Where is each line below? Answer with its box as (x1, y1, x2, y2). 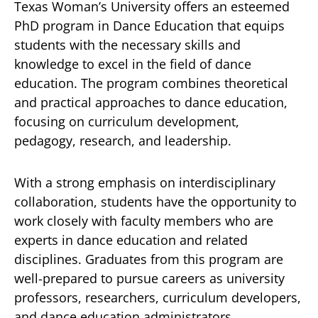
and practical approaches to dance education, (14, 94, 287, 111)
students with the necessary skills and (14, 36, 241, 53)
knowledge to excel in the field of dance (14, 55, 251, 72)
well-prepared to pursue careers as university (14, 270, 285, 287)
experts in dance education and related (14, 231, 248, 248)
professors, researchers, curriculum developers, (14, 289, 301, 306)
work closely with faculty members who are (14, 212, 273, 229)
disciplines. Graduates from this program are (14, 251, 283, 268)
